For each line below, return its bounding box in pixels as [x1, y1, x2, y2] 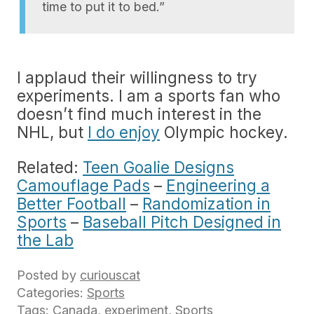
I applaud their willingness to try [17, 68, 257, 87]
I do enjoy [88, 123, 160, 142]
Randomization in [142, 194, 271, 213]
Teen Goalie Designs [83, 158, 234, 177]
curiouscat [80, 268, 140, 282]
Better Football [17, 194, 126, 213]
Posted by [17, 268, 80, 282]
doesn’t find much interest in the [17, 104, 261, 123]
